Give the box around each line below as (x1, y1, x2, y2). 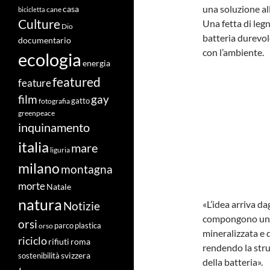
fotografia (39, 96, 70, 106)
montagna (61, 162, 113, 177)
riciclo (18, 234, 47, 248)
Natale (46, 182, 71, 192)
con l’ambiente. (202, 46, 264, 58)
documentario (18, 35, 71, 46)
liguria (50, 145, 70, 155)
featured (52, 74, 101, 90)
